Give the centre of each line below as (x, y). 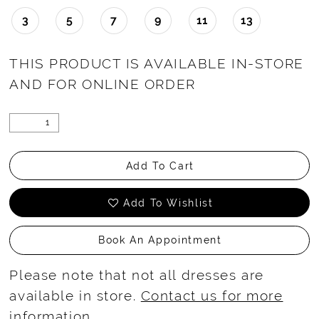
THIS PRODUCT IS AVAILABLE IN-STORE (157, 63)
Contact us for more (212, 295)
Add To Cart (160, 166)
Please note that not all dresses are (137, 274)
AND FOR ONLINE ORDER (103, 84)
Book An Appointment (160, 240)
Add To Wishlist (168, 203)
